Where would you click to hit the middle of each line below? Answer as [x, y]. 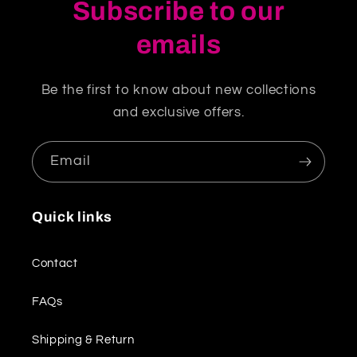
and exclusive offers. [178, 112]
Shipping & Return [83, 339]
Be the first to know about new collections [178, 90]
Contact [55, 263]
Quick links [72, 217]
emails [178, 45]
